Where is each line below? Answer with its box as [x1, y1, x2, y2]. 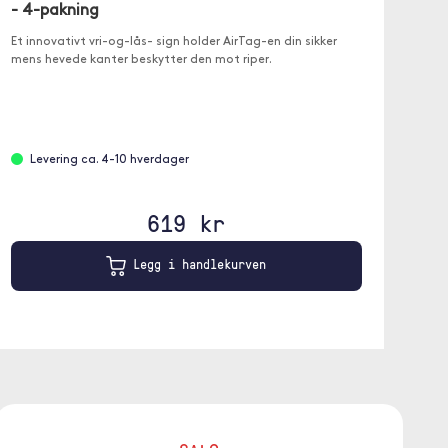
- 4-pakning [10, 3, 99, 19]
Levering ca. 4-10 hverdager [29, 154, 189, 166]
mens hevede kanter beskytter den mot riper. [10, 54, 272, 66]
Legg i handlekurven [126, 255, 266, 274]
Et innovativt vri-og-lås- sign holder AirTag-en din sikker [10, 36, 337, 48]
